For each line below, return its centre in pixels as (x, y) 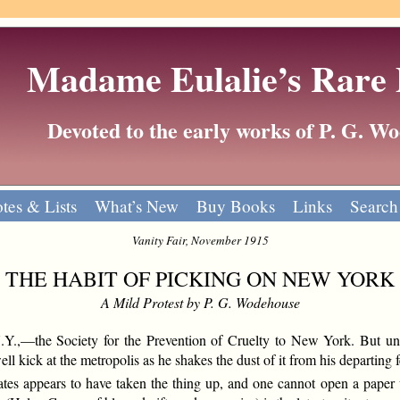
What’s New (137, 206)
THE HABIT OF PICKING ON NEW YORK (200, 278)
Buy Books (236, 206)
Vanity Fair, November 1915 (200, 240)
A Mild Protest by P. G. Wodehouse (200, 302)
